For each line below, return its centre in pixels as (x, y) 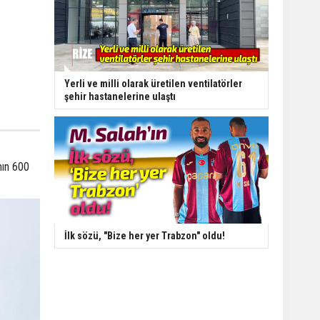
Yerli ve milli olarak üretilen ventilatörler (153, 83)
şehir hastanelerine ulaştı (120, 96)
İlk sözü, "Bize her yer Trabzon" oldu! (145, 235)
